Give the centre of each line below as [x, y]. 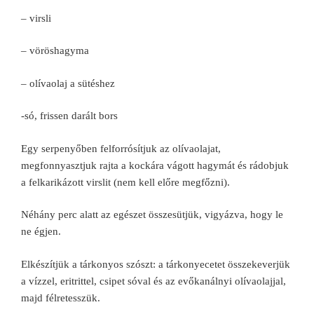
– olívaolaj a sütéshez [68, 83]
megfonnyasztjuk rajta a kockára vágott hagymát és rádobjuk [155, 165]
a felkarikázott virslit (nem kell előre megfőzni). [125, 182]
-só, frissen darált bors [69, 116]
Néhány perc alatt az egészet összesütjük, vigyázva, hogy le [152, 215]
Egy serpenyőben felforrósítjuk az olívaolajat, [121, 148]
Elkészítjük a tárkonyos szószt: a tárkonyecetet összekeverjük [156, 264]
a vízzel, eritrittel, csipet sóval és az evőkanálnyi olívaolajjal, [153, 281]
